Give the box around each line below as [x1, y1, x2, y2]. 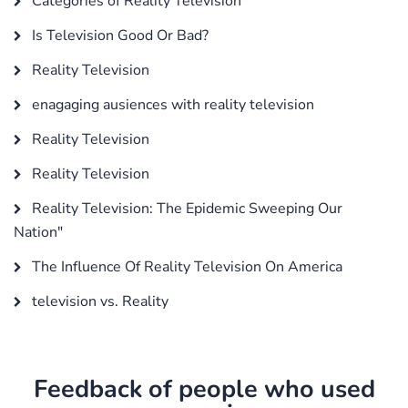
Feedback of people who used [33, 372, 375, 406]
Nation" [14, 221, 63, 242]
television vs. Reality [28, 291, 168, 311]
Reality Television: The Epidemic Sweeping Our [28, 198, 342, 219]
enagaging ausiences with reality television [28, 94, 314, 115]
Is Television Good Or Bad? [28, 25, 209, 46]
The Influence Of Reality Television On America [28, 256, 342, 277]
